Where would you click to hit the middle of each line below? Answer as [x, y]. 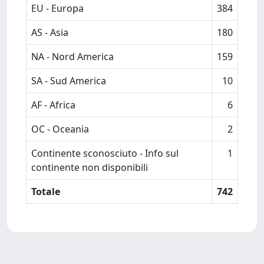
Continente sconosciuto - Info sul [105, 153]
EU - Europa [57, 8]
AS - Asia [50, 32]
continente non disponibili [90, 167]
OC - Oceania [60, 129]
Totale [46, 192]
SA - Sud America [69, 81]
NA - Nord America [72, 57]
